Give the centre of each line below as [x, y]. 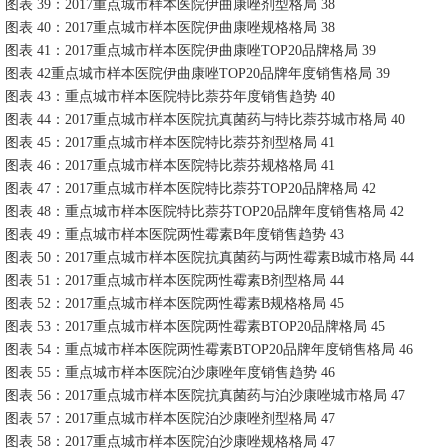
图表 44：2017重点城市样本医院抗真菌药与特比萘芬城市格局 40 [205, 119]
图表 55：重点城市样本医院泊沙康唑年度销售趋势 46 [170, 372]
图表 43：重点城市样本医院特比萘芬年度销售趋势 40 [170, 96]
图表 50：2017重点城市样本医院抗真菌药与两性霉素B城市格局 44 [209, 257]
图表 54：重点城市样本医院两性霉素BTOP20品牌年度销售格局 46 [209, 349]
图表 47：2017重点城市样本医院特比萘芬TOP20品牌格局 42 [190, 188]
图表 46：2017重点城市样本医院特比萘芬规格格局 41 [170, 165]
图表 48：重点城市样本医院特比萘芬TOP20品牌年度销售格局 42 [204, 211]
